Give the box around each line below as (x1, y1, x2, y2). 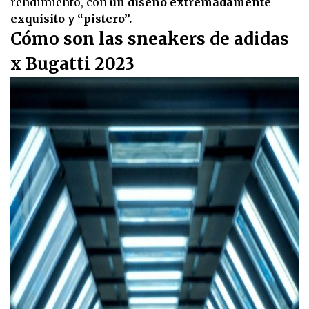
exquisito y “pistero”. (10, 12, 132, 26)
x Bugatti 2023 (10, 53, 134, 75)
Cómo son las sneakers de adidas (10, 28, 289, 50)
